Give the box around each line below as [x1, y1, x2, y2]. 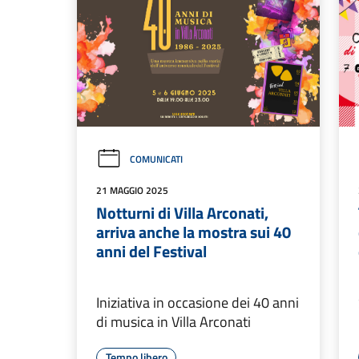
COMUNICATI [130, 151, 183, 167]
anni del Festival [96, 238, 207, 264]
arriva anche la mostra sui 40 [96, 219, 291, 244]
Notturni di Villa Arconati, [96, 200, 268, 225]
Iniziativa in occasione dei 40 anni [96, 291, 299, 313]
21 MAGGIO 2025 [96, 182, 168, 198]
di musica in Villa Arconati [96, 310, 251, 333]
